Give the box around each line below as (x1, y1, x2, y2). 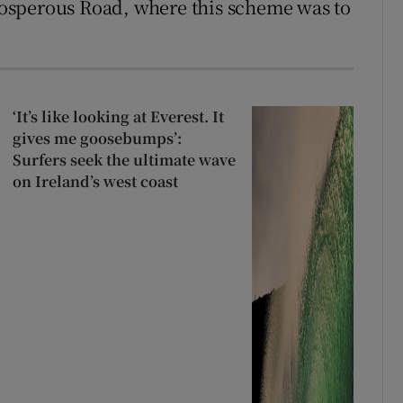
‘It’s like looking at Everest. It (12, 106, 224, 128)
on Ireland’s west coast (12, 171, 178, 193)
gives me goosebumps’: (12, 128, 182, 149)
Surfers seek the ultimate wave (12, 149, 236, 171)
